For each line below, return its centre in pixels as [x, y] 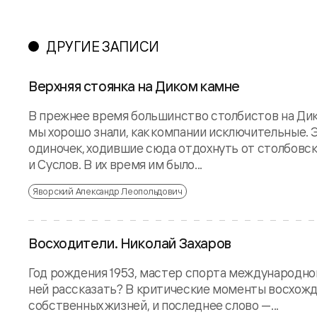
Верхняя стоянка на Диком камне [134, 86]
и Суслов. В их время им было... [115, 164]
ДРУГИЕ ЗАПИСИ [103, 46]
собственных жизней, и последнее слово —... [154, 305]
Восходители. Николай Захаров [130, 243]
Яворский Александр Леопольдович [108, 191]
